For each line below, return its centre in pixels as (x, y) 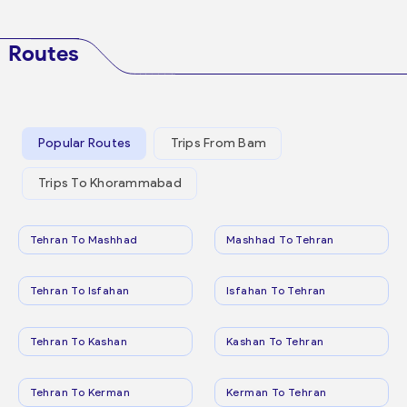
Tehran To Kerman (80, 392)
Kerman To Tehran (277, 392)
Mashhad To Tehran (280, 239)
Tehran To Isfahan (79, 290)
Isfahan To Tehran (276, 290)
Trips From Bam (218, 144)
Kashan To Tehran (275, 341)
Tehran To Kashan (79, 341)
